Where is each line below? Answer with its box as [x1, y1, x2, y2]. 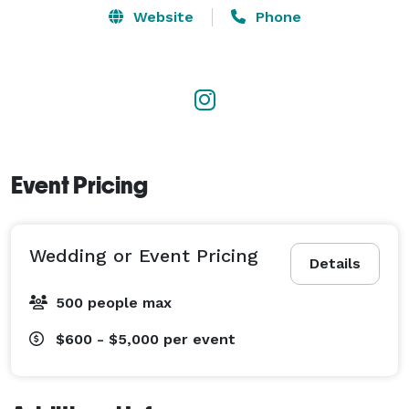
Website [128, 7, 194, 26]
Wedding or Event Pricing [29, 244, 258, 267]
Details [309, 254, 361, 272]
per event [163, 330, 236, 348]
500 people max [56, 293, 172, 311]
